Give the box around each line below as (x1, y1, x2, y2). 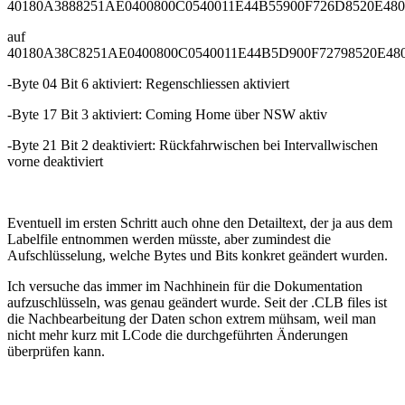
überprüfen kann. (7, 344, 105, 360)
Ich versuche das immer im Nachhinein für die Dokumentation (7, 278, 363, 295)
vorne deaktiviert (7, 154, 103, 170)
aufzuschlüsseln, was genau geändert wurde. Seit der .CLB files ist (7, 295, 387, 311)
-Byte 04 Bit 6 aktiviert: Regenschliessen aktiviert (7, 76, 289, 92)
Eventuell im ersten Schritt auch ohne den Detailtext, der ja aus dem (7, 215, 392, 231)
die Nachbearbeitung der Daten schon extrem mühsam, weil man (7, 311, 376, 327)
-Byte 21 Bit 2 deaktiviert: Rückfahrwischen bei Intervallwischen (7, 137, 378, 154)
